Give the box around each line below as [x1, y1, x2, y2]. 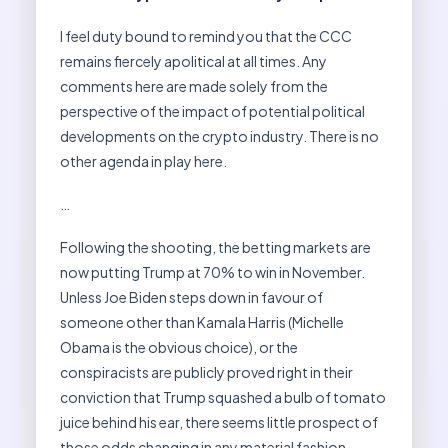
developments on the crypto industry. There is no [60, 126, 379, 145]
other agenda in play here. [60, 151, 227, 170]
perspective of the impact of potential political [60, 101, 365, 120]
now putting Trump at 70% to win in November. [60, 262, 365, 281]
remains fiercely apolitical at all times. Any [60, 51, 327, 70]
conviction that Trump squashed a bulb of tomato [60, 387, 386, 406]
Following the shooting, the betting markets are [60, 237, 371, 256]
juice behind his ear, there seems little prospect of [60, 412, 378, 431]
